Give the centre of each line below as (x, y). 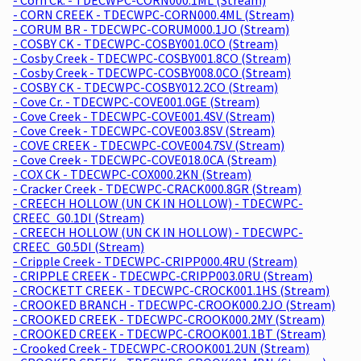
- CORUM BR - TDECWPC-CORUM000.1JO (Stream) (151, 29)
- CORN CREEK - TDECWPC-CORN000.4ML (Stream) (154, 14)
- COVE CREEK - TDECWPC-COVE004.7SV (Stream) (149, 145)
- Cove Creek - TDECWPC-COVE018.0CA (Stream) (145, 159)
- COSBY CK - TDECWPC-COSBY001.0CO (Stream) (145, 43)
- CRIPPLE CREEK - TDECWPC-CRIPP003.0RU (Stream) (163, 275)
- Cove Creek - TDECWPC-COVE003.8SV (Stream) (144, 130)
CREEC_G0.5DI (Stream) (79, 246)
